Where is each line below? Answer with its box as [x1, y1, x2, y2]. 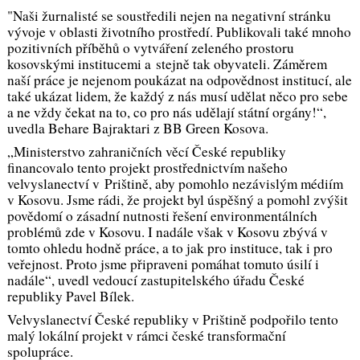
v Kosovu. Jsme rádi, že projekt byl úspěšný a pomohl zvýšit [6, 190, 348, 209]
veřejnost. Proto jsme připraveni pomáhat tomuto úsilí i [6, 254, 319, 273]
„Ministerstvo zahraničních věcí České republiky [6, 141, 286, 161]
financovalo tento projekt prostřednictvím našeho [6, 157, 288, 177]
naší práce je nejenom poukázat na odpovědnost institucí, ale [6, 71, 352, 90]
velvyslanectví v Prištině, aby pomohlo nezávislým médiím [6, 174, 343, 193]
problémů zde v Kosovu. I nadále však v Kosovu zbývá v [6, 222, 328, 241]
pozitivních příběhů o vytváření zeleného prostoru [6, 39, 294, 58]
